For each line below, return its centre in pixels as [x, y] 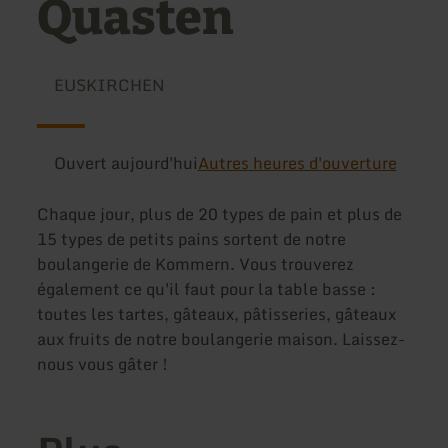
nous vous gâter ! [103, 364]
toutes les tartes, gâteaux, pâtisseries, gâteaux [217, 314]
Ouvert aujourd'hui [125, 163]
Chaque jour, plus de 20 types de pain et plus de [220, 214]
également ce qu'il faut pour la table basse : [207, 289]
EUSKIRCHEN [109, 85]
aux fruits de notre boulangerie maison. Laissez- [221, 339]
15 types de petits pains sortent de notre [192, 239]
